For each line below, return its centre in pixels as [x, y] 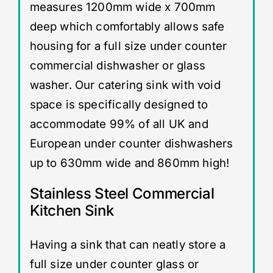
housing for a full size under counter [128, 46]
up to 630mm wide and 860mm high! [129, 163]
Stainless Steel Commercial [122, 193]
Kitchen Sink [72, 210]
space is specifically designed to [119, 104]
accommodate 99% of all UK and [119, 124]
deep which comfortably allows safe [127, 26]
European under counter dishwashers [131, 143]
